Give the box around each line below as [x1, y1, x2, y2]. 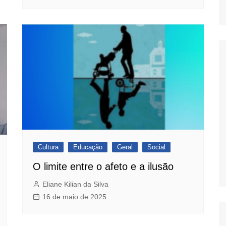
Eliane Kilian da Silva [42, 180, 108, 188]
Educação [73, 143, 102, 151]
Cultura [38, 143, 59, 151]
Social [147, 143, 165, 151]
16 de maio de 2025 [42, 192, 106, 201]
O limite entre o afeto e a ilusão [33, 160, 174, 172]
